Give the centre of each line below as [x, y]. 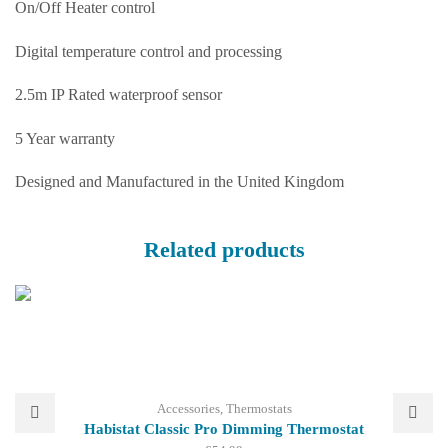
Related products [224, 250]
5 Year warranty [65, 138]
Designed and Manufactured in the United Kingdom [179, 182]
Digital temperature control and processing [148, 51]
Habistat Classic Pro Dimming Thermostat [224, 429]
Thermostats [258, 409]
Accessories [188, 409]
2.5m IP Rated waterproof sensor [118, 95]
